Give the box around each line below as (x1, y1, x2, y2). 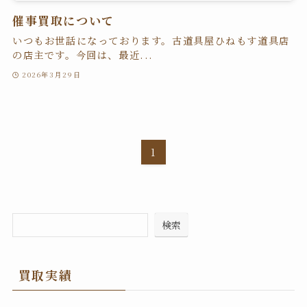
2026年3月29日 (22, 69, 82, 79)
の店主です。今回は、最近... (12, 48, 154, 62)
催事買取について (12, 12, 114, 29)
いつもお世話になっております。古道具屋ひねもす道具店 (12, 34, 290, 48)
